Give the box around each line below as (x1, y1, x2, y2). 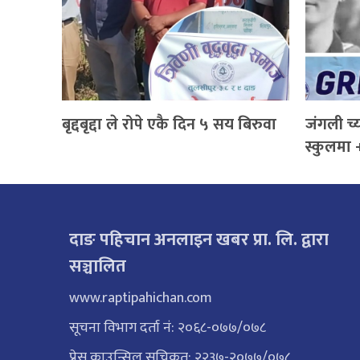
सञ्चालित (69, 252, 127, 282)
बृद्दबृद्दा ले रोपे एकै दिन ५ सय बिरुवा (62, 111, 277, 139)
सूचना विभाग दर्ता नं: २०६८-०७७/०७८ (69, 316, 267, 341)
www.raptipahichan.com (69, 286, 213, 311)
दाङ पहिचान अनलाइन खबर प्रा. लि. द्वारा (69, 225, 329, 256)
